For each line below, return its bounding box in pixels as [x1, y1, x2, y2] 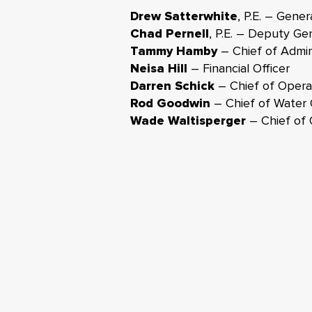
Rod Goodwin [130, 95, 210, 111]
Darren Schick [130, 78, 214, 93]
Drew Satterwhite [130, 8, 237, 24]
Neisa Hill [130, 61, 187, 76]
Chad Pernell [130, 26, 209, 41]
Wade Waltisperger [130, 113, 246, 128]
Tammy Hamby [130, 43, 217, 58]
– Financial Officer [187, 61, 290, 76]
